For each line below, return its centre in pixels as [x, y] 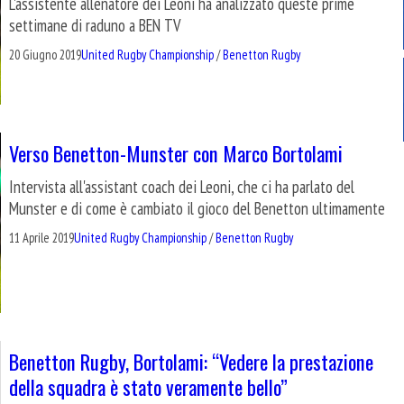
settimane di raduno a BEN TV [95, 26]
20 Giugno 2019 [45, 55]
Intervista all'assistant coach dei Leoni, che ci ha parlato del [182, 187]
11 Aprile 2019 [41, 238]
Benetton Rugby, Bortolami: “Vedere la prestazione [191, 362]
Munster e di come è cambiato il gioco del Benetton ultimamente [197, 209]
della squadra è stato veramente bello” [148, 387]
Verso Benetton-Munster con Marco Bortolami [176, 153]
